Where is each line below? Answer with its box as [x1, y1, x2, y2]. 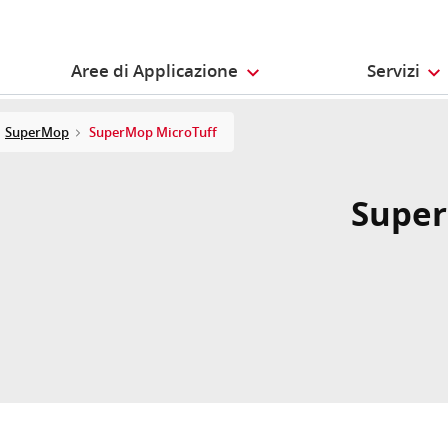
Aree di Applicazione [71, 59, 239, 83]
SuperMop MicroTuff [89, 122, 217, 141]
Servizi [366, 59, 420, 83]
